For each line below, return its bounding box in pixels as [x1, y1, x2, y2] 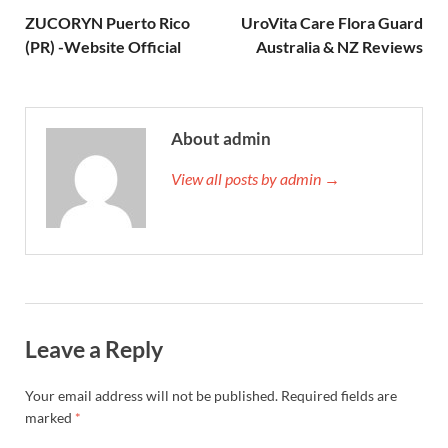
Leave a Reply [25, 334, 163, 363]
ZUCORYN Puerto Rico [25, 12, 190, 32]
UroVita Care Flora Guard [241, 12, 423, 32]
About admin [171, 127, 271, 149]
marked [25, 408, 75, 426]
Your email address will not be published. [25, 386, 278, 404]
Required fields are [281, 386, 397, 404]
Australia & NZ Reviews [256, 36, 423, 56]
